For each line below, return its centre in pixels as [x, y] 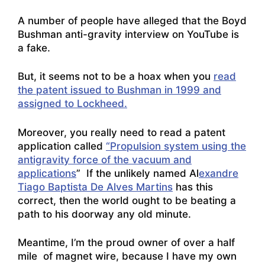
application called [62, 146]
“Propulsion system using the [176, 146]
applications [47, 173]
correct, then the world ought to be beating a [127, 200]
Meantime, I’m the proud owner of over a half [126, 243]
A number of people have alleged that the [120, 20]
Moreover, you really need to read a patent [122, 132]
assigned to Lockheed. [72, 104]
